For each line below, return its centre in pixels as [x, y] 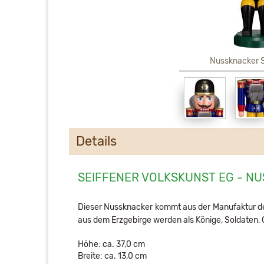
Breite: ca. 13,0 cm [112, 256]
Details [96, 141]
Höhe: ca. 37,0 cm [111, 244]
